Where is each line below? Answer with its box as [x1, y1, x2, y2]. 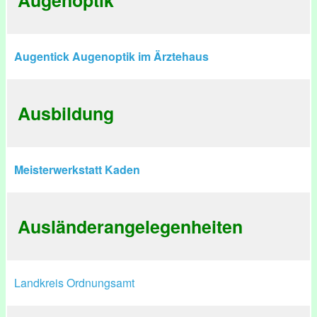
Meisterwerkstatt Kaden [14, 161, 140, 178]
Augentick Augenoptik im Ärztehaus [14, 48, 209, 64]
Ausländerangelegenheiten [18, 214, 243, 239]
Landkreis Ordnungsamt [14, 275, 134, 291]
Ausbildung [18, 100, 114, 126]
